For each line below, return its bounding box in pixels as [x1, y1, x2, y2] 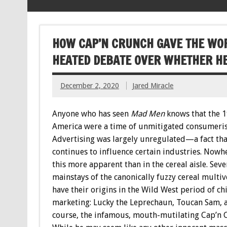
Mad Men [130, 108, 165, 119]
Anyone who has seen [52, 108, 131, 119]
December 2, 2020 [60, 82, 119, 90]
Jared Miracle [132, 82, 174, 90]
